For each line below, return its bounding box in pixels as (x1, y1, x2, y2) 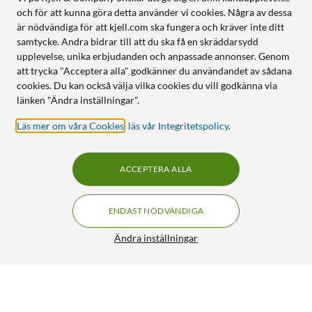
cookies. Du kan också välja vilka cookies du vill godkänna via (17, 79, 277, 91)
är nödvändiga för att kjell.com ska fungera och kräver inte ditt (17, 21, 284, 33)
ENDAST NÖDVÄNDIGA (108, 205, 204, 216)
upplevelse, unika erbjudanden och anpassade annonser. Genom (17, 50, 290, 62)
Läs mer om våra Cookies (17, 120, 124, 132)
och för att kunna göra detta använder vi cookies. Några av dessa (17, 6, 292, 18)
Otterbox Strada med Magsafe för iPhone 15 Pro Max (42, 274, 256, 285)
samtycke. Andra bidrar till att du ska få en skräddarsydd (17, 36, 258, 47)
